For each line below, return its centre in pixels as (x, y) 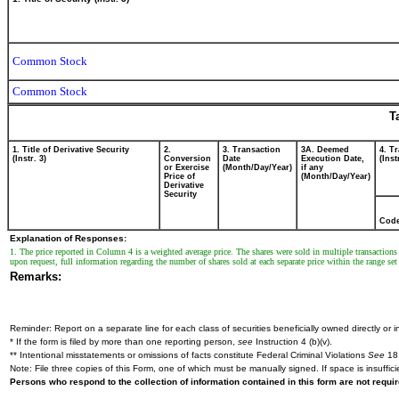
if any (312, 167)
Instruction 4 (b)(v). (293, 342)
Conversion (187, 159)
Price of (179, 176)
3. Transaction (252, 150)
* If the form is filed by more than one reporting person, (124, 342)
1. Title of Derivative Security (71, 150)
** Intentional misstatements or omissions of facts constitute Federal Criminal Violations (189, 355)
